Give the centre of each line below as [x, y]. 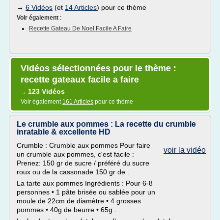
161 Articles [78, 102]
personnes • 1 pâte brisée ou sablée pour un [86, 192]
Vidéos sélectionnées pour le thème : [98, 68]
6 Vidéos [39, 7]
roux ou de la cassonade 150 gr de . [73, 172]
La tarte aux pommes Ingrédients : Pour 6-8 [85, 183]
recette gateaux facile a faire [80, 80]
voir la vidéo [185, 150]
